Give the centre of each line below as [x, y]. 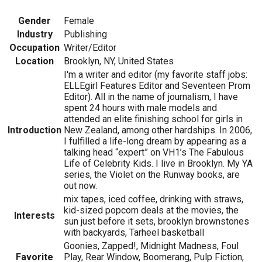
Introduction [35, 130]
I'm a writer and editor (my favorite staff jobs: [156, 75]
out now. [80, 186]
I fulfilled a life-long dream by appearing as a [155, 142]
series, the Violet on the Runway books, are [152, 175]
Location [35, 61]
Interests [35, 216]
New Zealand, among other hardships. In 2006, [158, 130]
